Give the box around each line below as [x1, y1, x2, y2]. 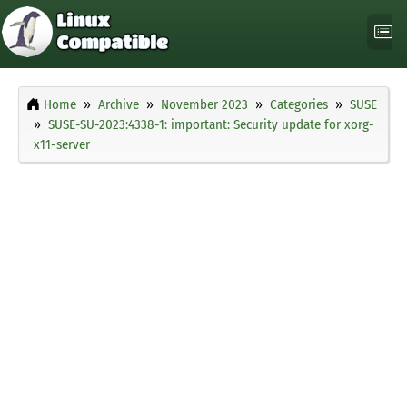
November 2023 [161, 96, 248, 114]
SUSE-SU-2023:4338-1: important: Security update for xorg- [48, 116, 374, 134]
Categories [270, 96, 328, 114]
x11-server [34, 136, 90, 154]
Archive [98, 96, 139, 114]
